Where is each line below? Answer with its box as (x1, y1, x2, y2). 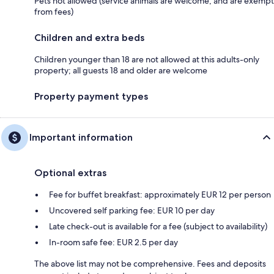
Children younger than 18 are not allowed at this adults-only (34, 54, 259, 65)
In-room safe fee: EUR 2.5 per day (49, 237, 178, 248)
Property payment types (34, 91, 148, 103)
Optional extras (34, 167, 106, 179)
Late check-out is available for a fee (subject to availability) (49, 221, 267, 232)
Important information (29, 131, 133, 144)
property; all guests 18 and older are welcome (34, 65, 207, 76)
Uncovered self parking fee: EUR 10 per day (49, 205, 215, 217)
